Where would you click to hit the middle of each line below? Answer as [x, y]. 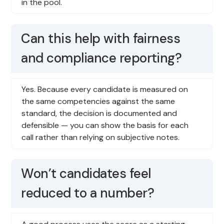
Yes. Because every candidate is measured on [105, 89]
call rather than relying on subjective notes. [101, 137]
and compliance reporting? [101, 58]
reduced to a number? [87, 193]
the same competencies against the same [98, 101]
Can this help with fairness [101, 38]
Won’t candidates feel [86, 173]
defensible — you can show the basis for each [105, 125]
